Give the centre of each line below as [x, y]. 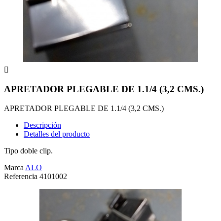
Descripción [42, 125]
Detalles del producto [57, 134]
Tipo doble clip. [28, 150]
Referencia [22, 176]
